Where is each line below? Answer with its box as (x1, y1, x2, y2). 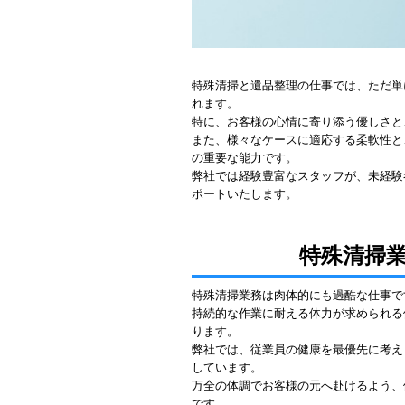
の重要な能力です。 (192, 151, 297, 165)
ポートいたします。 (192, 187, 297, 202)
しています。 (192, 361, 262, 375)
